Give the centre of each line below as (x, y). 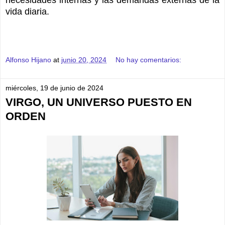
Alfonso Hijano (28, 60)
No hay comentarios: (149, 60)
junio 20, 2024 (84, 60)
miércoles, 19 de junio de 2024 (54, 88)
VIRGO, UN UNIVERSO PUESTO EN (99, 102)
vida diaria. (27, 11)
